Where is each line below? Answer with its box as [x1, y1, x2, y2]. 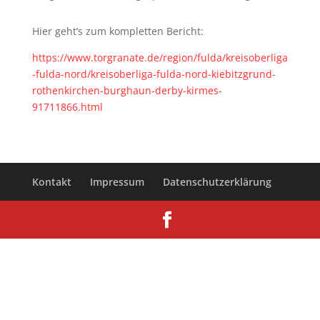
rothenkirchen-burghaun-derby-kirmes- [31, 84, 222, 97]
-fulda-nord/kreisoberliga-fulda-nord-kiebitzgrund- [31, 67, 276, 81]
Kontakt [32, 175, 72, 189]
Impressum [90, 175, 145, 189]
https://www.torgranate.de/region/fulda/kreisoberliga [31, 51, 288, 64]
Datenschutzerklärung [163, 175, 272, 189]
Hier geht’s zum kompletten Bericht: [31, 24, 204, 38]
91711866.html [31, 100, 103, 114]
